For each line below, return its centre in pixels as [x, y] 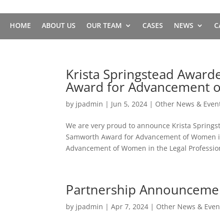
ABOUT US [59, 25]
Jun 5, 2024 [129, 104]
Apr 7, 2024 [130, 206]
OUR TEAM [104, 25]
